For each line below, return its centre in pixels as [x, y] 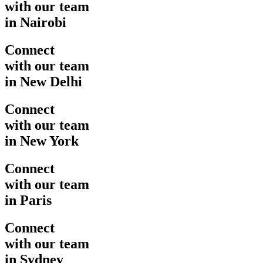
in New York [42, 141]
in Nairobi [36, 22]
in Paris [28, 200]
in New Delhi [43, 81]
